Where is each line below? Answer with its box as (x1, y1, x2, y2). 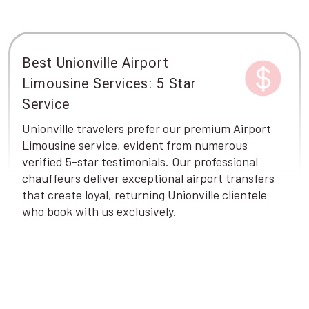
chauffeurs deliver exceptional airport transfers (22, 170, 275, 186)
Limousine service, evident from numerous (22, 137, 248, 152)
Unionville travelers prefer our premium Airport (22, 121, 271, 136)
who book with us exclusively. (22, 203, 177, 219)
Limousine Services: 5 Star (22, 75, 197, 92)
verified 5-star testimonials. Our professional (22, 154, 258, 169)
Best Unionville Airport (22, 54, 169, 71)
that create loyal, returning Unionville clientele (22, 187, 267, 202)
